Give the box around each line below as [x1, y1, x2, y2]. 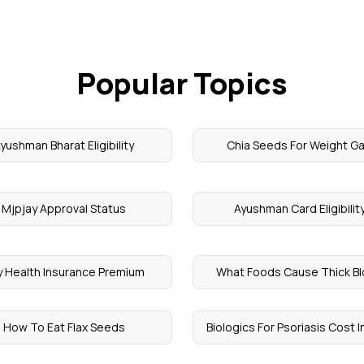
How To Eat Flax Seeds [2, 319, 125, 335]
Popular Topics [76, 63, 288, 103]
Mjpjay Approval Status [2, 201, 127, 216]
